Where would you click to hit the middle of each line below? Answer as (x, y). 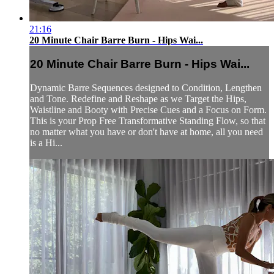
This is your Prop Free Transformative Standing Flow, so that (148, 121)
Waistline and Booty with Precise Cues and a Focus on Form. (148, 110)
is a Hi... (46, 143)
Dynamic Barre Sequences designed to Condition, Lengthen (146, 88)
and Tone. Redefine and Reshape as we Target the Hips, (138, 99)
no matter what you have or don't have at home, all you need (146, 132)
